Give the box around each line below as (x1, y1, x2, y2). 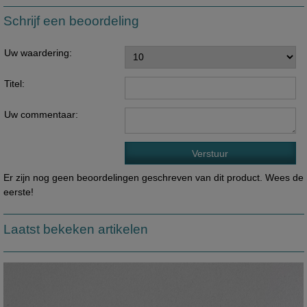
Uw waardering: (3, 47, 72, 58)
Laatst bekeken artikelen (3, 221, 148, 236)
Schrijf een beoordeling (3, 14, 139, 29)
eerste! (3, 186, 34, 197)
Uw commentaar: (3, 108, 78, 120)
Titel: (3, 77, 25, 89)
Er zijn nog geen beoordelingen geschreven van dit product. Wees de (3, 171, 304, 183)
